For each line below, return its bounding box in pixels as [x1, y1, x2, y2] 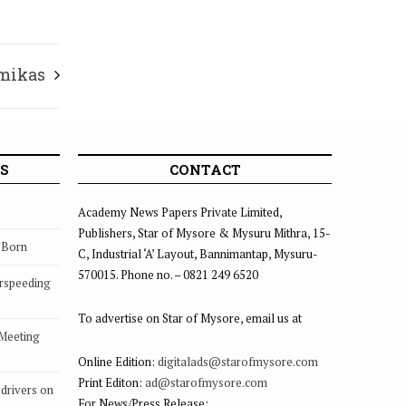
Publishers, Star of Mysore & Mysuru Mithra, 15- [78, 225, 331, 241]
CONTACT [169, 160, 241, 179]
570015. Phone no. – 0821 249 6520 [78, 266, 258, 283]
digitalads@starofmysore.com [158, 353, 318, 370]
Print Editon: [78, 374, 145, 391]
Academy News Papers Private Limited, [78, 204, 282, 220]
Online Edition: [78, 353, 158, 370]
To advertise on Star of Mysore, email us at [78, 310, 302, 326]
